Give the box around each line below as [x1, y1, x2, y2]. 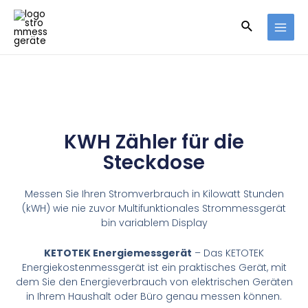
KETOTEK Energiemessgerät [44, 245, 192, 260]
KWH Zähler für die [64, 129, 244, 156]
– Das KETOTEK [192, 245, 264, 260]
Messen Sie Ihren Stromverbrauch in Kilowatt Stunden [24, 187, 284, 201]
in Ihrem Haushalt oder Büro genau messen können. [26, 289, 282, 303]
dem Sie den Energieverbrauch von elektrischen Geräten [15, 274, 293, 289]
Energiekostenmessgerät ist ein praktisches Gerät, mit [21, 260, 287, 274]
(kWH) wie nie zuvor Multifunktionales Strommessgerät [22, 201, 286, 216]
